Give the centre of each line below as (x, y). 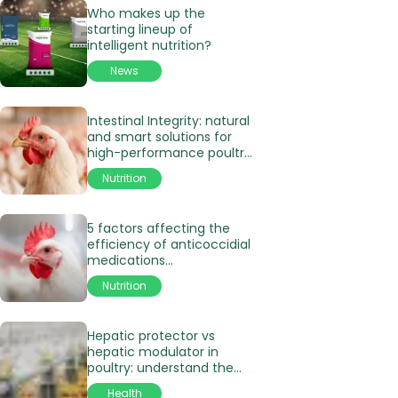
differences (123, 383)
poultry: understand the (160, 367)
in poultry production (152, 276)
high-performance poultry (169, 152)
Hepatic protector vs (151, 335)
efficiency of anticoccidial (169, 244)
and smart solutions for (159, 136)
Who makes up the (146, 13)
